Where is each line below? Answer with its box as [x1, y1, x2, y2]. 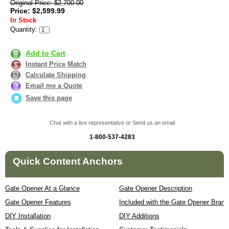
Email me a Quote [26, 81, 82, 89]
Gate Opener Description [119, 185, 192, 193]
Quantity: [10, 26, 37, 34]
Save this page [26, 94, 72, 102]
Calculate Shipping [26, 71, 86, 79]
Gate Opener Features [5, 198, 71, 207]
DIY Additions [119, 212, 159, 220]
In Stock [10, 16, 36, 25]
